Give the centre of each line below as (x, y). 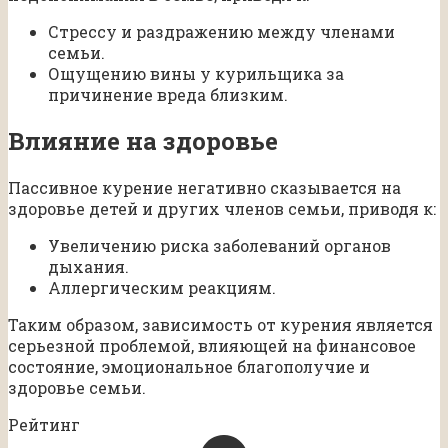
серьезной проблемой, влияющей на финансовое (212, 346)
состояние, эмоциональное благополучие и (189, 367)
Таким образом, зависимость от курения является (220, 325)
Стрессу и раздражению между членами (221, 32)
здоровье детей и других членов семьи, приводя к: (222, 209)
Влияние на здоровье (143, 141)
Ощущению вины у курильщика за (196, 74)
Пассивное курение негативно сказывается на (204, 188)
